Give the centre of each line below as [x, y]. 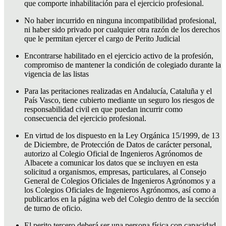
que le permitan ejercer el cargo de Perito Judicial [102, 38]
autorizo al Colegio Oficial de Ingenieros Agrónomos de [113, 153]
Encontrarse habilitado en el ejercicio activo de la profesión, [119, 55]
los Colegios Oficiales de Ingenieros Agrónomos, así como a [120, 190]
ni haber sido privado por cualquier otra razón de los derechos [122, 29]
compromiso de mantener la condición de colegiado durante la [123, 65]
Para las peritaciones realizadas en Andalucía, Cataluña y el [118, 91]
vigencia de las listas [56, 74]
